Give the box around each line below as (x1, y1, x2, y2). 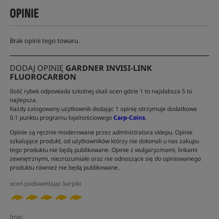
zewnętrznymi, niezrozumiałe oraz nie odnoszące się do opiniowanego (10, 154, 201, 163)
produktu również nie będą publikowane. (10, 163, 119, 172)
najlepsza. (10, 96, 37, 105)
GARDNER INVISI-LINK (66, 63, 152, 74)
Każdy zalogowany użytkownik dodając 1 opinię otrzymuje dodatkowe (10, 105, 197, 113)
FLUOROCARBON (10, 71, 76, 83)
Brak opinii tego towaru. (10, 36, 80, 45)
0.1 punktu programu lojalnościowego (10, 113, 113, 122)
